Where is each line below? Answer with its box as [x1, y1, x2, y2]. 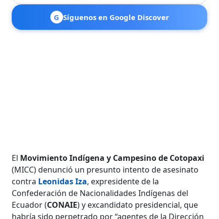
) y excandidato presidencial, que [77, 199, 198, 210]
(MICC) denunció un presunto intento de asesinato [12, 164, 199, 175]
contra [12, 175, 39, 187]
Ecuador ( [12, 199, 47, 210]
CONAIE [47, 199, 78, 210]
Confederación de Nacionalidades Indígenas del [12, 187, 189, 198]
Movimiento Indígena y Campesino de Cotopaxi [20, 152, 205, 163]
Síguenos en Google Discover [63, 12, 169, 22]
